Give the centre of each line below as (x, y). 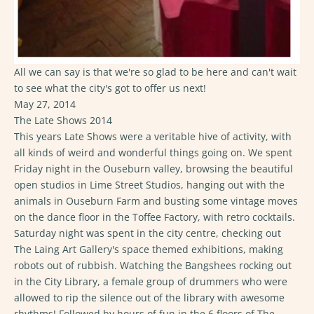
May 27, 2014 (45, 104)
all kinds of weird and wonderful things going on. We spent (153, 152)
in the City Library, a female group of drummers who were (151, 281)
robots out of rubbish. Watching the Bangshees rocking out (153, 265)
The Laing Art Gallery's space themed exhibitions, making (149, 249)
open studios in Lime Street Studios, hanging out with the (149, 184)
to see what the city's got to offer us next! (110, 88)
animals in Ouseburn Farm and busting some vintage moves (156, 200)
